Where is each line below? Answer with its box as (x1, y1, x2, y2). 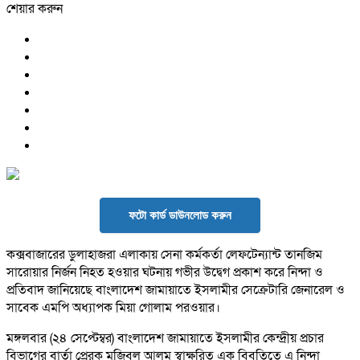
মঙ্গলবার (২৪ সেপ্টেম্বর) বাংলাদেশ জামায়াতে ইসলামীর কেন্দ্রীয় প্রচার (6, 329, 324, 348)
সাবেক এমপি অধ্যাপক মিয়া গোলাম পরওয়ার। (6, 299, 220, 317)
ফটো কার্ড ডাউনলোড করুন (129, 208, 231, 223)
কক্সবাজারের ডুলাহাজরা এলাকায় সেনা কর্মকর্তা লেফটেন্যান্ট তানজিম (6, 246, 322, 264)
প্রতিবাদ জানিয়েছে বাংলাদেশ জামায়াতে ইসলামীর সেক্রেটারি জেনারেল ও (6, 281, 345, 300)
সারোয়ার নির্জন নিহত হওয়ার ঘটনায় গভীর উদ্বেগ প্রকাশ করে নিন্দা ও (6, 264, 323, 282)
